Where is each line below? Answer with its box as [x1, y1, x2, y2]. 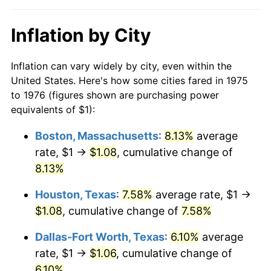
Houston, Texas [35, 188, 116, 201]
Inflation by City [11, 24, 151, 46]
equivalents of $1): [11, 103, 95, 116]
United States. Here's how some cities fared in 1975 [11, 74, 248, 87]
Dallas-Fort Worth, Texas [35, 230, 165, 243]
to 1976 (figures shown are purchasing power [11, 88, 219, 101]
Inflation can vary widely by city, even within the [11, 59, 232, 72]
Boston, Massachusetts [35, 129, 158, 142]
